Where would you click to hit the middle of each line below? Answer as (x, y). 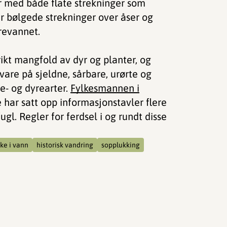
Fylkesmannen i (105, 88)
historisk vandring (65, 145)
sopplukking (121, 145)
